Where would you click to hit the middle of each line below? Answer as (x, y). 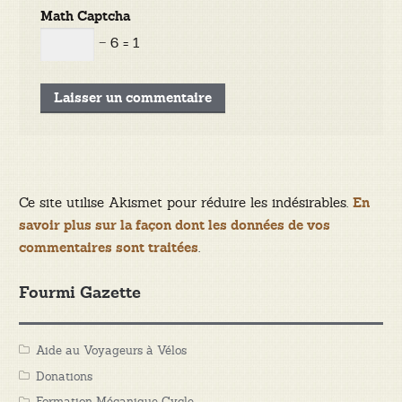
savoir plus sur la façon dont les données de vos (174, 226)
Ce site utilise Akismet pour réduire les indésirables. (185, 203)
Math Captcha (86, 16)
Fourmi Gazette (79, 294)
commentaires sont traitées (108, 249)
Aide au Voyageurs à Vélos (111, 350)
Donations (64, 376)
